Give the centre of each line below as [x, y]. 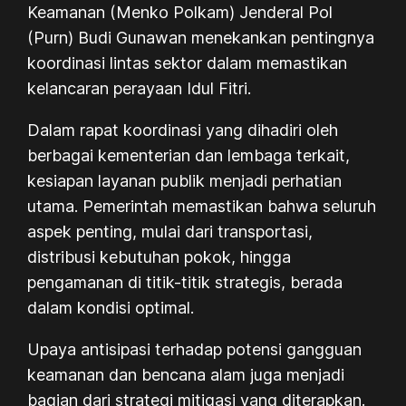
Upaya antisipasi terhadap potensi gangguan [195, 349]
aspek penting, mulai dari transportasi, [170, 231]
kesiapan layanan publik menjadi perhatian [185, 180]
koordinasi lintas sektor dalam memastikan [188, 63]
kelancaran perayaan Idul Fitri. [142, 88]
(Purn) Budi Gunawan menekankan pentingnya [201, 37]
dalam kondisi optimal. [111, 307]
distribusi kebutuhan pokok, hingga [159, 256]
